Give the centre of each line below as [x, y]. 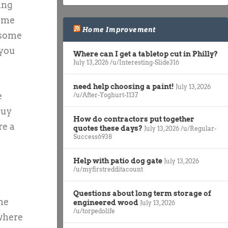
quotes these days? [108, 128]
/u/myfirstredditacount [108, 169]
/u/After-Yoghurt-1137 [106, 95]
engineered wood [106, 202]
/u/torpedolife [94, 211]
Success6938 [93, 136]
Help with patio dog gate [118, 161]
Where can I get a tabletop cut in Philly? [146, 54]
